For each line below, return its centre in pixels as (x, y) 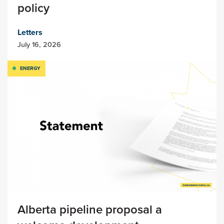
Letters (30, 32)
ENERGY (30, 68)
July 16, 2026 (39, 45)
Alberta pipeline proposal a (90, 209)
